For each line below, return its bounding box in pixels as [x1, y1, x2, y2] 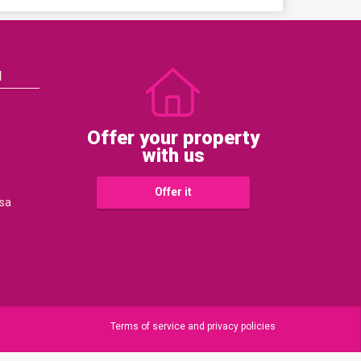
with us [142, 143, 205, 167]
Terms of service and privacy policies [110, 320, 276, 332]
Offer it [155, 185, 193, 199]
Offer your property [87, 126, 260, 149]
